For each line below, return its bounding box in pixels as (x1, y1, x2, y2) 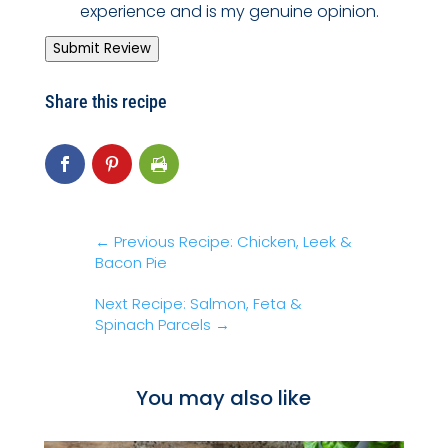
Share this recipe (44, 91, 167, 113)
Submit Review (52, 39, 151, 59)
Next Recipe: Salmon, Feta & (94, 292, 302, 314)
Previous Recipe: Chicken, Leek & (113, 230, 352, 252)
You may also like (136, 383, 312, 412)
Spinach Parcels (94, 313, 211, 335)
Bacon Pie (94, 251, 167, 273)
